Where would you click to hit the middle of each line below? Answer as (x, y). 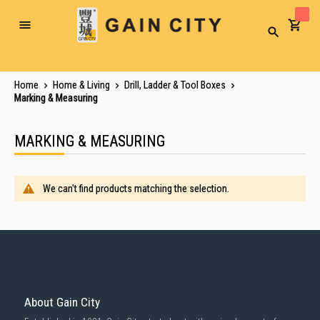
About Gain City (62, 302)
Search (285, 36)
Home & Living (82, 85)
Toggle (37, 30)
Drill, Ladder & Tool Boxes (176, 85)
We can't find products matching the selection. (136, 189)
